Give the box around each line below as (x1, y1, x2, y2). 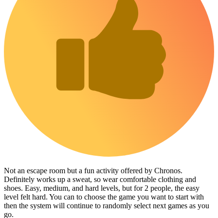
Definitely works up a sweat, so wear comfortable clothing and (4, 175, 196, 183)
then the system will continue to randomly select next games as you (4, 201, 209, 210)
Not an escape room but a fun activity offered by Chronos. (4, 166, 182, 175)
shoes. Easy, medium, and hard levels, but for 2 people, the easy (4, 183, 200, 192)
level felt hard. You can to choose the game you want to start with (4, 192, 204, 201)
